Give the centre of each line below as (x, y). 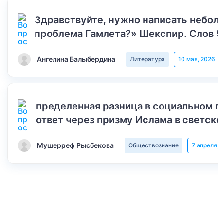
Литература (147, 59)
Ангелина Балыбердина (76, 59)
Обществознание (154, 145)
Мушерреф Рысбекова (75, 145)
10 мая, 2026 (197, 59)
